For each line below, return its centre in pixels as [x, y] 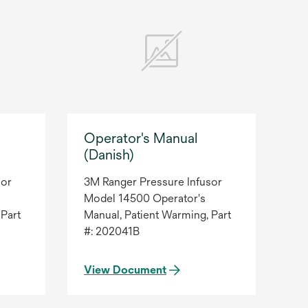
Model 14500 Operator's [145, 199]
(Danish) [109, 155]
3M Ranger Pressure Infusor [153, 182]
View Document [125, 270]
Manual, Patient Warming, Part [157, 215]
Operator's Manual [141, 138]
